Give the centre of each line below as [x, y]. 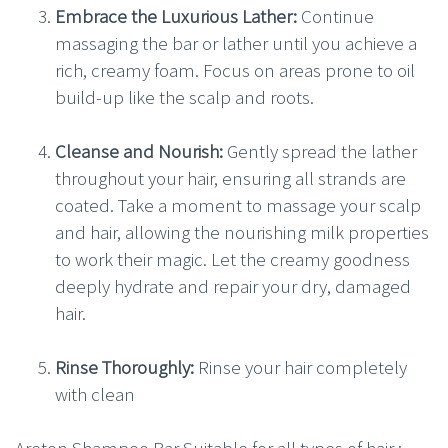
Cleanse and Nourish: [139, 150]
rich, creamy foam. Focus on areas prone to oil [235, 69]
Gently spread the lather [320, 150]
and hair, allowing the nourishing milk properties [242, 231]
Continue [335, 15]
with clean [95, 393]
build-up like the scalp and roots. [184, 96]
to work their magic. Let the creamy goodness [232, 258]
